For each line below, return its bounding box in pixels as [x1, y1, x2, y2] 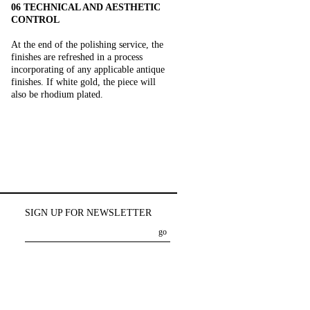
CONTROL [11, 15, 60, 25]
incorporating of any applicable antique [11, 64, 165, 75]
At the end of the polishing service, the [11, 39, 163, 50]
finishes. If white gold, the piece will [11, 77, 156, 87]
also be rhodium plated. [11, 89, 103, 100]
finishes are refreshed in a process [11, 52, 143, 62]
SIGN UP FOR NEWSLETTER [25, 208, 152, 218]
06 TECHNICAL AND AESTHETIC [11, 2, 161, 12]
